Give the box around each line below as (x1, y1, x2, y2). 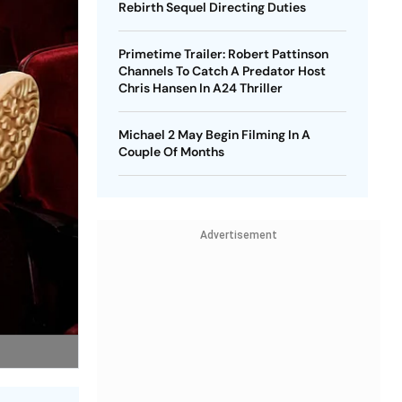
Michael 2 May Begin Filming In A (118, 127, 310, 143)
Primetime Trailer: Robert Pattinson (118, 46, 328, 62)
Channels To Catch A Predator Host (118, 63, 326, 79)
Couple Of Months (118, 144, 224, 160)
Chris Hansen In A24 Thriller (118, 80, 283, 96)
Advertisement (199, 229, 277, 241)
